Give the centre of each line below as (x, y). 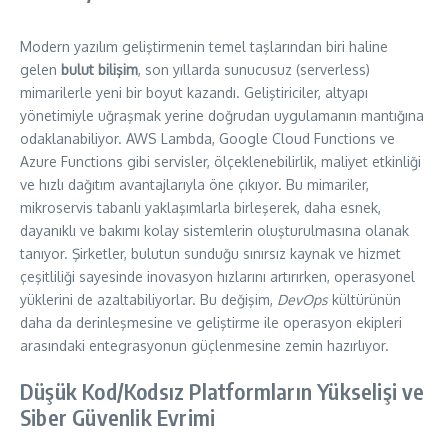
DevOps (302, 300)
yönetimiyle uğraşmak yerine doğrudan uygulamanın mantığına (222, 116)
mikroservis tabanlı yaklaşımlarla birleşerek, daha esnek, (200, 208)
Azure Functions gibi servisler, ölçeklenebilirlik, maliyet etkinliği (220, 162)
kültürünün (364, 300)
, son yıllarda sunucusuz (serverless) (254, 70)
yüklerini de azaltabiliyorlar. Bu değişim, (148, 300)
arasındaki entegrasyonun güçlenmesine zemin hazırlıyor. (204, 346)
